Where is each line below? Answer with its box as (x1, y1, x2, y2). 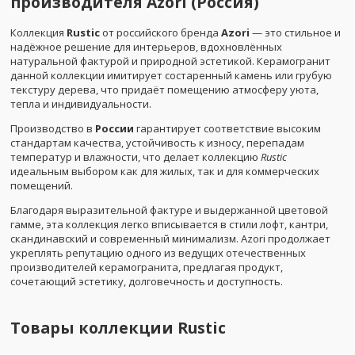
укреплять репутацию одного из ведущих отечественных (10, 245, 306, 260)
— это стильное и (250, 25, 341, 40)
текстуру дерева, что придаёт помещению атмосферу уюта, (10, 82, 319, 97)
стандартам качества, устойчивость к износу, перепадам (10, 135, 304, 150)
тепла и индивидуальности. (10, 96, 151, 111)
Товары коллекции (10, 316, 177, 338)
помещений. (10, 177, 73, 193)
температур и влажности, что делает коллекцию (10, 149, 261, 164)
